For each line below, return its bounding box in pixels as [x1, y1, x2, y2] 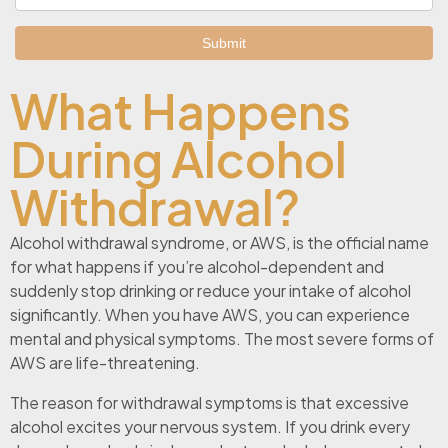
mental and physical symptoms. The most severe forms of [10, 328, 434, 350]
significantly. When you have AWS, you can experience [10, 304, 410, 326]
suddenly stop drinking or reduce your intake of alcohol [10, 280, 411, 302]
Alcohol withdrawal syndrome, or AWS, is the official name [10, 232, 429, 254]
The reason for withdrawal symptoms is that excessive [10, 392, 409, 414]
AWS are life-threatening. [10, 352, 200, 374]
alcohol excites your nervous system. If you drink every [10, 416, 410, 438]
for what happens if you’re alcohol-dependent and [10, 256, 384, 278]
